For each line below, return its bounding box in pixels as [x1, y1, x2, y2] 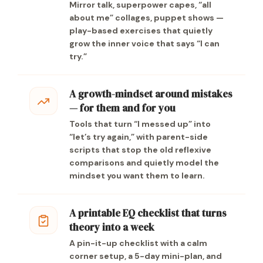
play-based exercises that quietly [69, 25, 213, 36]
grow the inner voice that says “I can [69, 38, 220, 49]
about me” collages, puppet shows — [69, 12, 224, 23]
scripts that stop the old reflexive [69, 144, 211, 155]
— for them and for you [69, 101, 176, 115]
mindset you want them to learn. [69, 170, 205, 181]
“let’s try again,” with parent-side [69, 131, 208, 142]
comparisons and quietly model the [69, 157, 219, 168]
